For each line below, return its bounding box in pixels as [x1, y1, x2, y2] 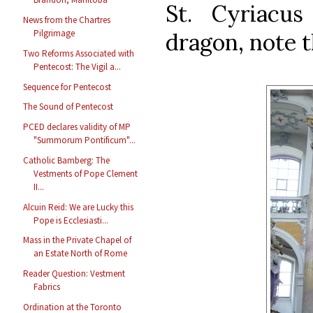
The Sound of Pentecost [23, 101, 114, 113]
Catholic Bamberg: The [23, 154, 110, 166]
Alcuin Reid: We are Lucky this [23, 201, 134, 213]
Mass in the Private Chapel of [23, 234, 132, 247]
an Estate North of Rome [34, 247, 128, 260]
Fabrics [34, 281, 61, 293]
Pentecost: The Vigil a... [34, 60, 122, 73]
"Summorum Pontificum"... [34, 134, 136, 147]
